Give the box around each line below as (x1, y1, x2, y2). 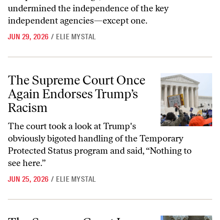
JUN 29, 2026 (8, 32, 49, 42)
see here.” (8, 158, 46, 169)
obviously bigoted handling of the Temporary (8, 133, 183, 144)
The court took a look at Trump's (8, 121, 136, 132)
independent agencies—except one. (8, 15, 147, 27)
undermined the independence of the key (8, 3, 168, 14)
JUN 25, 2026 (8, 174, 49, 185)
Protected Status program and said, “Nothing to (8, 145, 192, 157)
